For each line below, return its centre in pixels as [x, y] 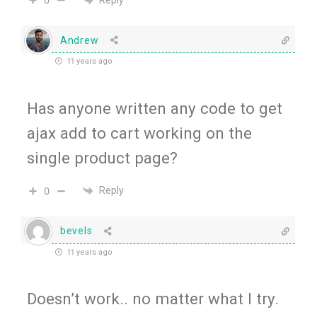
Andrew [80, 40]
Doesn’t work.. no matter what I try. [153, 299]
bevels [76, 231]
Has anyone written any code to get [155, 108]
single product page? [102, 157]
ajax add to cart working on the [139, 133]
